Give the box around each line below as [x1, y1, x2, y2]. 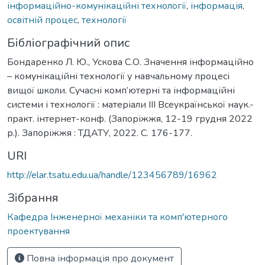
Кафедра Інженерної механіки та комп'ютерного [7, 210, 228, 224]
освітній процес [7, 13, 77, 27]
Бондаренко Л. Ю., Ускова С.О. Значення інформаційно [7, 55, 254, 69]
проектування [7, 224, 70, 238]
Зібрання [7, 189, 59, 206]
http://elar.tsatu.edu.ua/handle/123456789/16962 [7, 168, 217, 182]
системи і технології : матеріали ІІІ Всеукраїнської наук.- [7, 98, 254, 111]
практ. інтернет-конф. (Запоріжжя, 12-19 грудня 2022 [7, 112, 253, 125]
